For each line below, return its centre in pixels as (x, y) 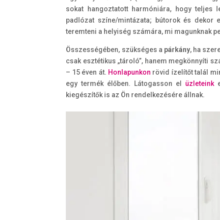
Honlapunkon (130, 72)
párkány (177, 49)
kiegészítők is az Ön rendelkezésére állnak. (136, 95)
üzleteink (199, 83)
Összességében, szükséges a (115, 49)
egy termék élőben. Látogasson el (125, 83)
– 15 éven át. (87, 72)
